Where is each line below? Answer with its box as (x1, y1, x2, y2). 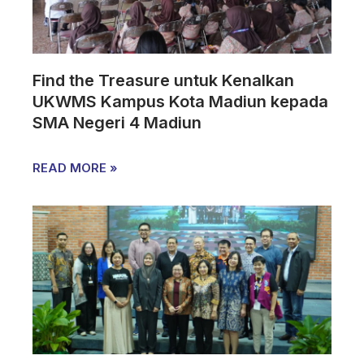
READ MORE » (32, 159, 119, 175)
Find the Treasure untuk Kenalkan (32, 70, 295, 90)
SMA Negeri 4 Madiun (32, 112, 202, 132)
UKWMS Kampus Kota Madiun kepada (32, 91, 329, 111)
